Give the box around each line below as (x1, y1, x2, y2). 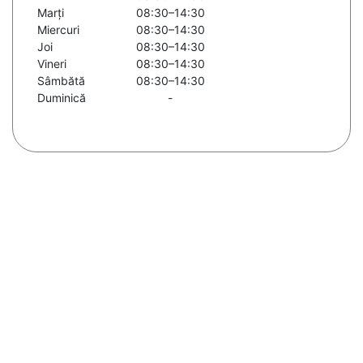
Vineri (37, 57, 66, 71)
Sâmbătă (37, 74, 85, 88)
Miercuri (37, 23, 79, 37)
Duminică (37, 91, 86, 105)
